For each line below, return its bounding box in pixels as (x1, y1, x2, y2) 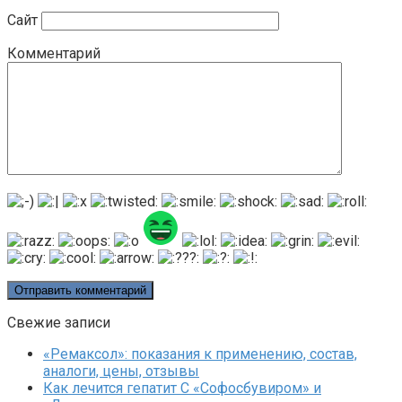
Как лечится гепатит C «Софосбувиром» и (43, 379, 321, 397)
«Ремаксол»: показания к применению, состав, (43, 345, 357, 363)
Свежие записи (7, 313, 110, 331)
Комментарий (7, 44, 100, 62)
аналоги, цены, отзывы (43, 362, 199, 380)
